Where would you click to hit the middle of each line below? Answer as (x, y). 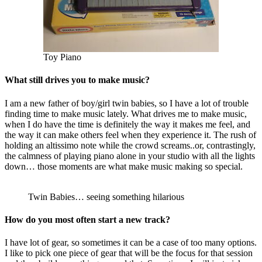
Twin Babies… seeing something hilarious (106, 196)
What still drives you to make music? (77, 80)
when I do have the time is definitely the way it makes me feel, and (127, 124)
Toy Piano (62, 57)
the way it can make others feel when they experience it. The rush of (130, 135)
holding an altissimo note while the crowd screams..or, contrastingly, (130, 145)
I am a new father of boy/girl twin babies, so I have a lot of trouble (127, 103)
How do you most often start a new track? (87, 219)
